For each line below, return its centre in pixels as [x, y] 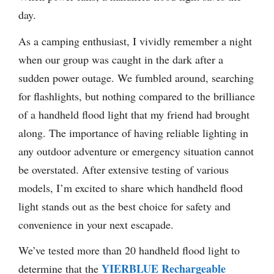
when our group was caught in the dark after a [121, 59]
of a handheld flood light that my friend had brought [134, 114]
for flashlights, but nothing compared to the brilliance [137, 96]
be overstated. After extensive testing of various [124, 169]
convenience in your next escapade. [96, 224]
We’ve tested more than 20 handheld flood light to [129, 250]
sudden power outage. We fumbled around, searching [136, 77]
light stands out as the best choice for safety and [124, 206]
